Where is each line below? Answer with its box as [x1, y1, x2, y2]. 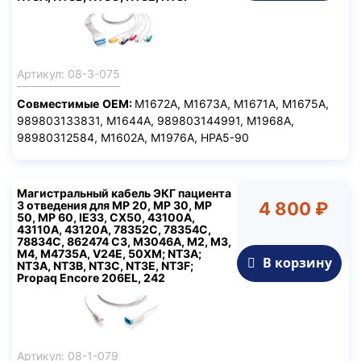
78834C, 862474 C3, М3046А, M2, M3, [17, 234, 231, 249]
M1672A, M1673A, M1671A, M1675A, [135, 96, 329, 110]
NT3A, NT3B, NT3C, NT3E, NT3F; [17, 259, 193, 273]
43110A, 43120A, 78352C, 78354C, [17, 222, 211, 237]
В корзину [259, 254, 332, 272]
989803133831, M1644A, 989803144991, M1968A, [17, 113, 294, 127]
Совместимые [17, 96, 99, 110]
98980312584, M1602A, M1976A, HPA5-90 [17, 130, 249, 144]
